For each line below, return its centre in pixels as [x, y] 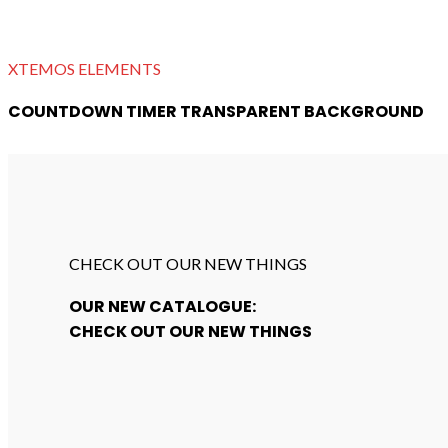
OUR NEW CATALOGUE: [162, 307]
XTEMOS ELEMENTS [84, 68]
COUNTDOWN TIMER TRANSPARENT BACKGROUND [216, 112]
